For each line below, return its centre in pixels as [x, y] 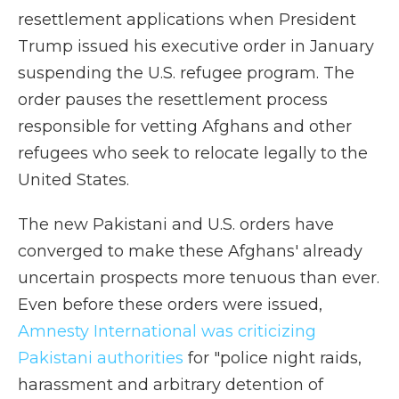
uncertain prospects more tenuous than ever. [199, 278]
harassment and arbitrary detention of [171, 385]
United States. [73, 180]
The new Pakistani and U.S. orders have [176, 224]
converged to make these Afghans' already [190, 251]
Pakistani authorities [101, 358]
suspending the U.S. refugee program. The [186, 73]
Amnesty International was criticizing [167, 331]
